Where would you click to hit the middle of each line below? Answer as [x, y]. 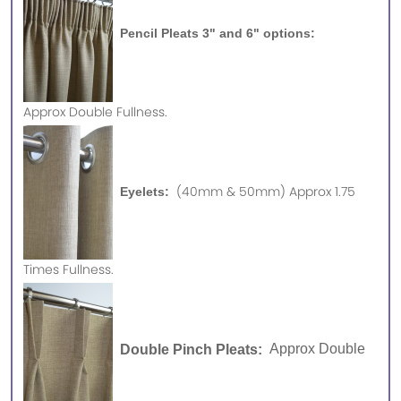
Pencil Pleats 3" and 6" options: [216, 34]
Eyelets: [145, 191]
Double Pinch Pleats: [191, 349]
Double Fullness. [120, 111]
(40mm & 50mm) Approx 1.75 [266, 191]
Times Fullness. [68, 270]
